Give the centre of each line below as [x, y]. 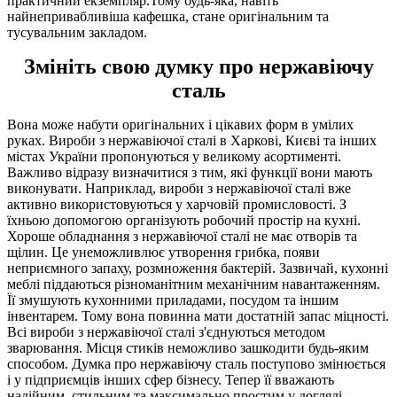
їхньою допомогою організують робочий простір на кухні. [184, 220]
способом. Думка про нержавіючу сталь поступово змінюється [196, 363]
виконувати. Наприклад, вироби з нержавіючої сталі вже [179, 188]
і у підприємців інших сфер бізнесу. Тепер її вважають [171, 379]
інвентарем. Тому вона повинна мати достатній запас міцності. [198, 315]
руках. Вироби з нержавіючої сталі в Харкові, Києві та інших [192, 140]
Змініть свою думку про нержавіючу [198, 66]
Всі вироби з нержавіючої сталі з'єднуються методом [166, 331]
